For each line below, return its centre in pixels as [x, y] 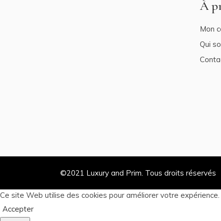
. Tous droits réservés [179, 173]
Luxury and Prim [114, 173]
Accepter [18, 209]
